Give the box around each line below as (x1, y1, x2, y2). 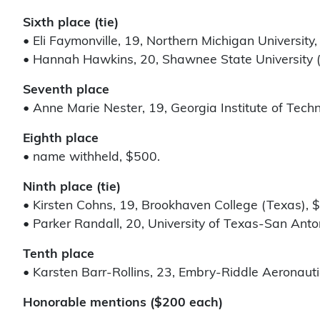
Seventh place (23, 84, 109, 97)
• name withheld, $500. (23, 151, 160, 164)
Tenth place (23, 249, 94, 261)
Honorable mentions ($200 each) (23, 297, 223, 310)
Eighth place (23, 133, 99, 146)
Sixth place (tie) (23, 17, 119, 30)
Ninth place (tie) (23, 181, 121, 194)
